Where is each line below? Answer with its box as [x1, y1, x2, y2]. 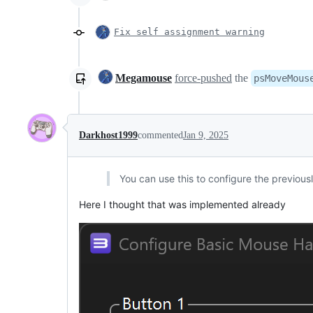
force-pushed [175, 71, 232, 84]
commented [138, 129, 183, 140]
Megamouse [115, 71, 172, 84]
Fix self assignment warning [114, 26, 265, 37]
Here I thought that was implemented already [79, 198, 286, 210]
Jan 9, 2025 [183, 129, 228, 140]
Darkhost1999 [79, 129, 138, 140]
